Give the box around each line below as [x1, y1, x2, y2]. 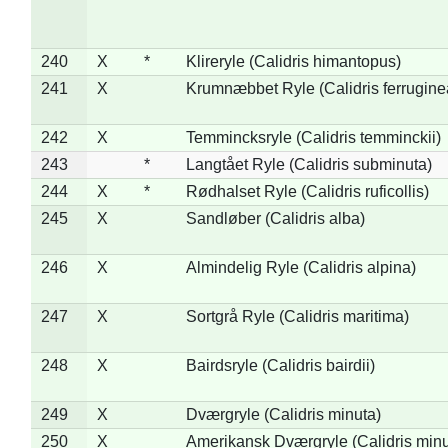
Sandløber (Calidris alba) [185, 209, 365, 227]
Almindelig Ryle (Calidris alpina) [185, 258, 416, 276]
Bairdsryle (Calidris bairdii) [185, 356, 375, 374]
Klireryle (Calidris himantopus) [185, 52, 401, 70]
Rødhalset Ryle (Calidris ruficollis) [185, 182, 429, 200]
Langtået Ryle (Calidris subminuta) [185, 155, 432, 173]
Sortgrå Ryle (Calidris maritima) [185, 307, 409, 325]
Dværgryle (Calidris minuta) [185, 405, 381, 423]
